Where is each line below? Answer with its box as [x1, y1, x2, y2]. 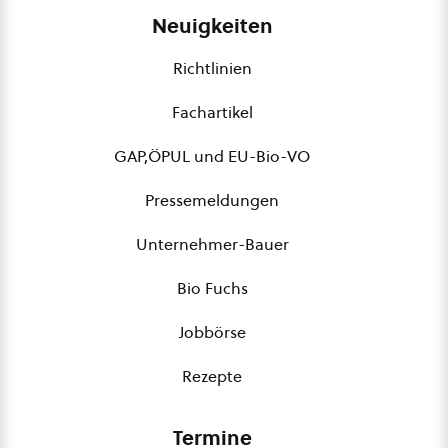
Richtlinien [172, 57, 252, 79]
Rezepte [182, 365, 242, 387]
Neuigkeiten [151, 12, 273, 40]
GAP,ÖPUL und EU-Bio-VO [114, 145, 310, 167]
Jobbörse [178, 321, 246, 343]
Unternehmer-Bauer [135, 233, 289, 255]
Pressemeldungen [145, 189, 279, 211]
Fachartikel [171, 101, 253, 123]
